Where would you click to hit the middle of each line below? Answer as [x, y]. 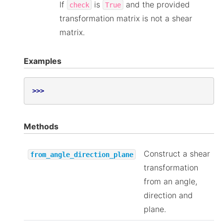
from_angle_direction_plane [82, 154]
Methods [41, 127]
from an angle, [170, 182]
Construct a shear [177, 154]
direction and [168, 195]
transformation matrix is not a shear [126, 18]
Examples [43, 61]
